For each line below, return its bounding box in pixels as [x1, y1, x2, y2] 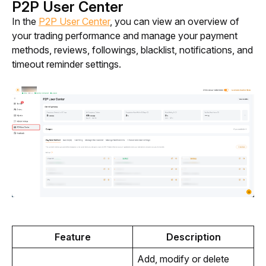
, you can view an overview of [110, 15, 239, 27]
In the [12, 15, 39, 27]
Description [166, 231, 221, 243]
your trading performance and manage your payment [12, 29, 237, 42]
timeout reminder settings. [12, 58, 123, 70]
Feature [54, 231, 91, 243]
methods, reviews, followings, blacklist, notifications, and [12, 43, 253, 56]
